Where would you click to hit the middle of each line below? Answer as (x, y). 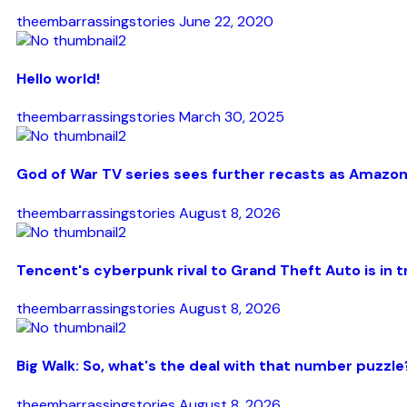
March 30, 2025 (232, 117)
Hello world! (58, 78)
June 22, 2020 (226, 21)
